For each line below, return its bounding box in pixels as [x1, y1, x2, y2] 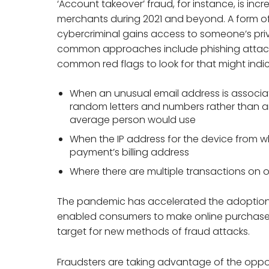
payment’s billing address [70, 145, 190, 159]
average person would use [70, 112, 196, 127]
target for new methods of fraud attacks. [57, 224, 250, 238]
